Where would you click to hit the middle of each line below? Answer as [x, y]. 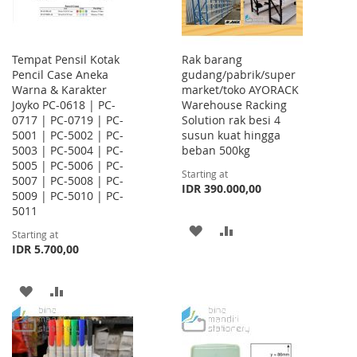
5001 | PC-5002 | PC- [68, 135]
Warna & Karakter [59, 90]
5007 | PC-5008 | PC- [68, 181]
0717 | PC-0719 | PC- [68, 120]
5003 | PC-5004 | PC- [68, 151]
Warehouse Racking [235, 105]
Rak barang [212, 60]
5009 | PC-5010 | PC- [68, 196]
